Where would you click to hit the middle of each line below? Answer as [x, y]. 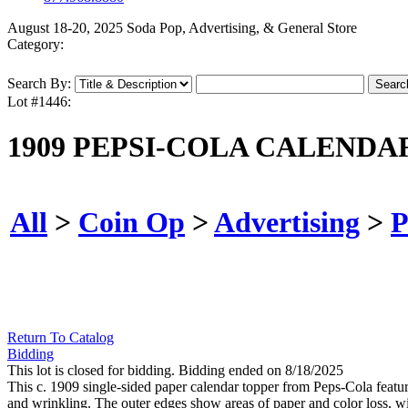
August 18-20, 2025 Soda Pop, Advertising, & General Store [182, 28]
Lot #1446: [39, 102]
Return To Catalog [61, 338]
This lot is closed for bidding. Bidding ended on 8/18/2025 [175, 371]
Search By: [39, 84]
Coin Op [132, 222]
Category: [36, 45]
